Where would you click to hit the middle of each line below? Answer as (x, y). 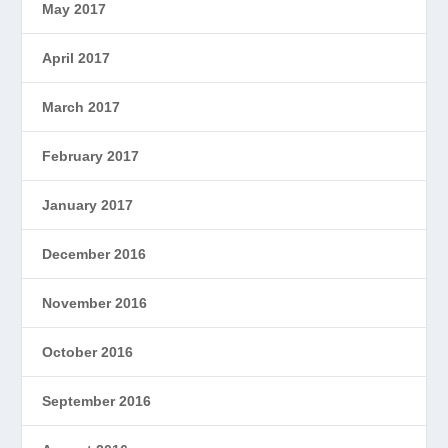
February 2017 (91, 156)
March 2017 (81, 107)
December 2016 (94, 254)
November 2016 (95, 303)
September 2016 (97, 401)
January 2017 (88, 205)
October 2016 (88, 352)
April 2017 (76, 58)
